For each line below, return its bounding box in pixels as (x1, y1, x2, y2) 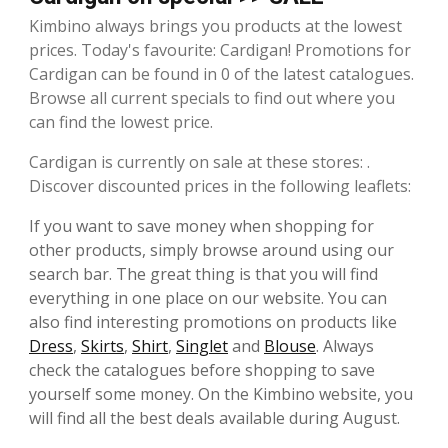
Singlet (176, 334, 228, 357)
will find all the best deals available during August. (29, 406, 400, 429)
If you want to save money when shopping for (29, 214, 374, 237)
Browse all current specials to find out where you (29, 86, 395, 109)
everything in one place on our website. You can (29, 286, 387, 309)
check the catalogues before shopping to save (29, 358, 375, 381)
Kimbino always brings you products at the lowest (29, 14, 402, 37)
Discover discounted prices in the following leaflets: (29, 174, 411, 197)
